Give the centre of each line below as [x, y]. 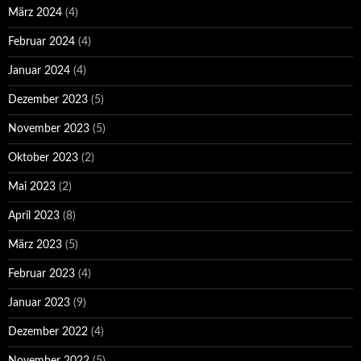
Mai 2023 [32, 187]
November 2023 [49, 129]
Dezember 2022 [48, 332]
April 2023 [34, 216]
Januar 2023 [39, 303]
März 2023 [35, 245]
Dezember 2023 [48, 100]
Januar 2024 [39, 71]
